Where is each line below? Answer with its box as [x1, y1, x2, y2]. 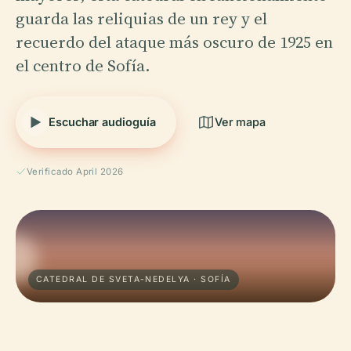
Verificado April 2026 [27, 165, 124, 177]
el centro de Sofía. [16, 53, 150, 77]
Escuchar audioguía [49, 114, 156, 128]
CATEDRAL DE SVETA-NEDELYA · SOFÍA [36, 273, 231, 284]
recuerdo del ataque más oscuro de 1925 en [16, 30, 333, 53]
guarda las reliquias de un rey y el [16, 6, 267, 30]
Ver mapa [214, 114, 266, 128]
